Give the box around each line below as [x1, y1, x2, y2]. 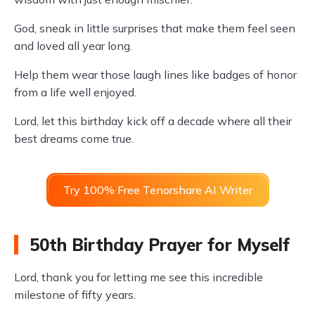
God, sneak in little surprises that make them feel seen [14, 21, 295, 35]
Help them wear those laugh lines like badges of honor [14, 67, 297, 82]
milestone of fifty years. [14, 288, 136, 302]
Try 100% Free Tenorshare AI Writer [63, 183, 252, 197]
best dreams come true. [14, 131, 134, 146]
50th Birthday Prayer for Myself [30, 234, 290, 255]
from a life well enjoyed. [14, 85, 136, 99]
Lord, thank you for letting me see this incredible [14, 270, 263, 284]
